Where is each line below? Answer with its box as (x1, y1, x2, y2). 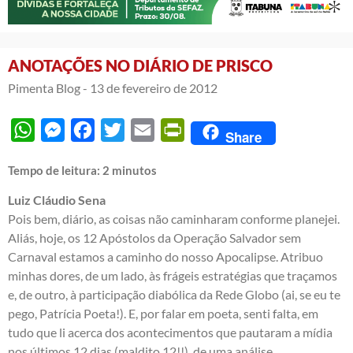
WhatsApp (35, 121, 94, 137)
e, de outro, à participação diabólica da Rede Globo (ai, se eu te (8, 286, 340, 302)
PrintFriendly (184, 121, 257, 137)
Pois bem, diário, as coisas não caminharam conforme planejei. (8, 210, 340, 226)
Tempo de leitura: (8, 162, 102, 177)
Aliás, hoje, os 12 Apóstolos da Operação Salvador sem (8, 229, 301, 245)
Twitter (124, 121, 164, 137)
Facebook (95, 121, 147, 137)
